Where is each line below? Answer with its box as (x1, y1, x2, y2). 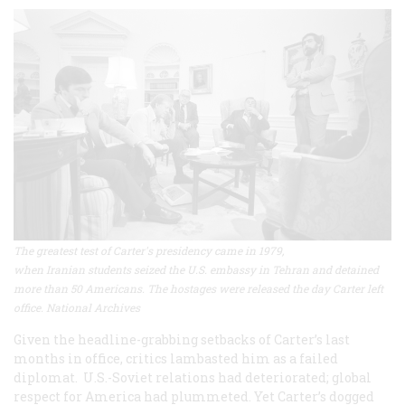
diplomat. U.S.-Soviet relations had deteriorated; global (14, 369, 372, 387)
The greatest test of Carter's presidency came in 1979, (14, 243, 284, 259)
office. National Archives (14, 300, 140, 316)
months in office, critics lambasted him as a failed (14, 350, 338, 368)
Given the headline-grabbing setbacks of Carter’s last (14, 331, 350, 349)
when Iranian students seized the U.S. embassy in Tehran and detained (14, 262, 379, 278)
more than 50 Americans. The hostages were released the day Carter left (14, 281, 383, 297)
